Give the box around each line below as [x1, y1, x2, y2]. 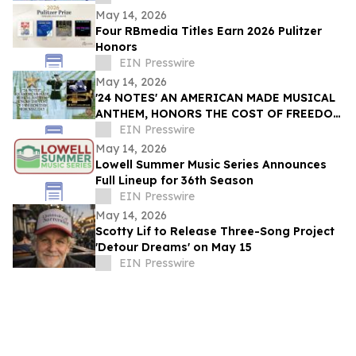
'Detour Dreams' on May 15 [95, 240, 252, 255]
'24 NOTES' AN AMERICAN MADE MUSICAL [95, 91, 335, 106]
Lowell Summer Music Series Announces [95, 157, 327, 172]
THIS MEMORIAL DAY [95, 122, 218, 137]
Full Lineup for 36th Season [95, 173, 253, 188]
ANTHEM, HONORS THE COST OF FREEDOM [95, 106, 342, 122]
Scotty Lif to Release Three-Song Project [95, 224, 335, 239]
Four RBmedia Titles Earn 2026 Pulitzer [95, 24, 322, 39]
